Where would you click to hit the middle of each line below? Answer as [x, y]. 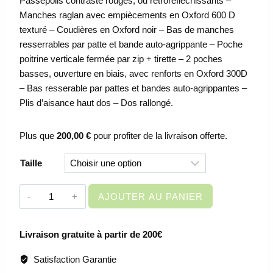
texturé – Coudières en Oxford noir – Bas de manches [127, 30]
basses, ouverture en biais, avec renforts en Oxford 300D [133, 74]
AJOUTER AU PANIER [150, 197]
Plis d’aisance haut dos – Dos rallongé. [96, 103]
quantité [56, 191]
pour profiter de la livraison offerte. [159, 136]
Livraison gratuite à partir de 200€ [91, 234]
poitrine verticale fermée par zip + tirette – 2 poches [121, 59]
